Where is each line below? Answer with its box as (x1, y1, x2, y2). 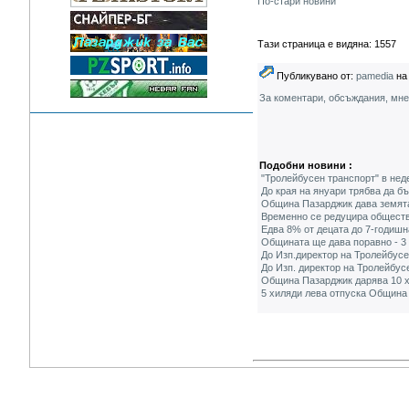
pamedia (356, 70, 393, 81)
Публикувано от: (274, 70, 356, 81)
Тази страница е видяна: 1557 (257, 38, 396, 49)
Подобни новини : (259, 160, 352, 171)
